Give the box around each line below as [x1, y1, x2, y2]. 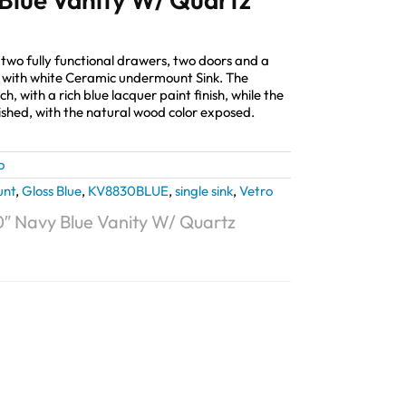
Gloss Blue [22, 182, 82, 200]
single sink [175, 182, 233, 200]
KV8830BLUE [88, 182, 169, 200]
